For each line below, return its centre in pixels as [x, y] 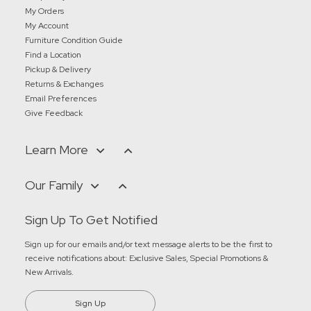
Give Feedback [54, 113]
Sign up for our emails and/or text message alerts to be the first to [149, 244]
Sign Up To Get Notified [91, 219]
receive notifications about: [77, 258]
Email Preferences [61, 98]
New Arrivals [48, 272]
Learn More [57, 149]
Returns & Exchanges [64, 84]
